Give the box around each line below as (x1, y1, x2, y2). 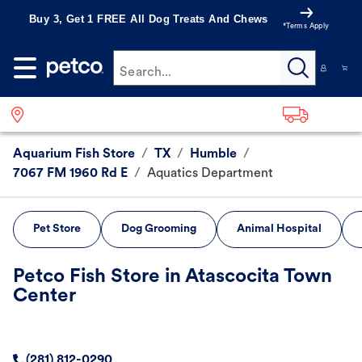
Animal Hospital (237, 223, 322, 236)
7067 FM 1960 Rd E (13, 167, 128, 181)
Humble (190, 148, 237, 162)
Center (13, 287, 76, 307)
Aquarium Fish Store (13, 148, 135, 162)
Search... (120, 66, 172, 79)
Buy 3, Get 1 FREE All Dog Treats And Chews (29, 13, 268, 25)
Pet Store (33, 223, 81, 236)
